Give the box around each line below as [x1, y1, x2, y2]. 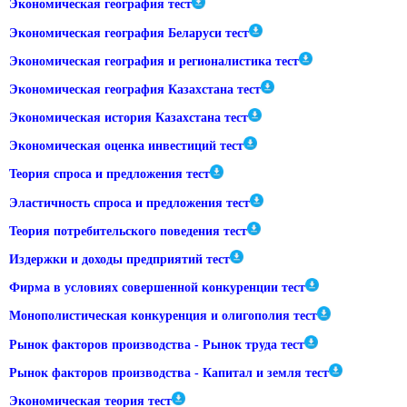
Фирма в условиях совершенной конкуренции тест [9, 281, 305, 295]
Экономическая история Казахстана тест [9, 111, 248, 125]
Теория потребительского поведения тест [9, 223, 247, 238]
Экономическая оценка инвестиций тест [9, 139, 243, 154]
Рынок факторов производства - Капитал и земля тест [9, 365, 329, 380]
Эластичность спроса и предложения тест [9, 195, 250, 210]
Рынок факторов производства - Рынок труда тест [9, 337, 304, 352]
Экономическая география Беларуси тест [9, 25, 249, 40]
